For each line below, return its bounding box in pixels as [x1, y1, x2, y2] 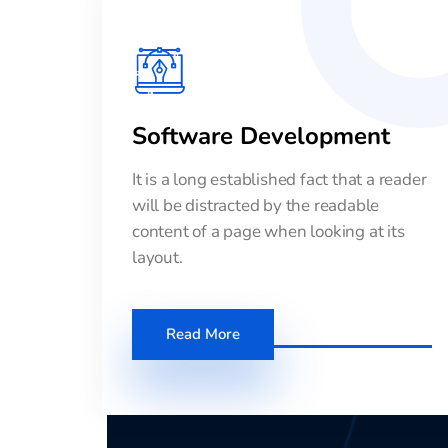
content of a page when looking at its [132, 219, 405, 243]
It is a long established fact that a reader [132, 167, 427, 191]
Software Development [132, 119, 390, 152]
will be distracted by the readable [132, 193, 380, 217]
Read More [166, 323, 240, 344]
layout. [132, 245, 183, 269]
